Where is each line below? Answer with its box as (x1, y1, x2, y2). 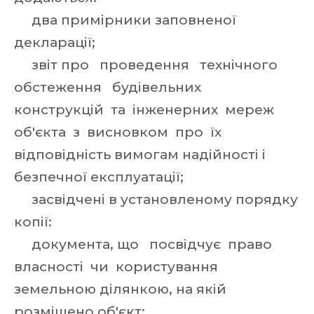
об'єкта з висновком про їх (14, 124, 225, 140)
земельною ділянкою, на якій (14, 281, 226, 297)
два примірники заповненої (14, 12, 236, 28)
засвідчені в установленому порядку (14, 191, 298, 207)
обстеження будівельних (14, 79, 205, 95)
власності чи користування (14, 259, 221, 275)
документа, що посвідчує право (14, 236, 275, 252)
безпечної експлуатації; (14, 169, 184, 185)
